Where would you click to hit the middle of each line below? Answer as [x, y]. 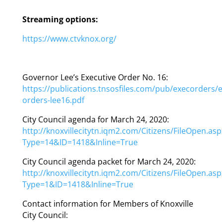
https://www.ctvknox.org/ [69, 38]
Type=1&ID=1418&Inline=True [78, 184]
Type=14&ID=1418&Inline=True [80, 142]
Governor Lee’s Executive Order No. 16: [96, 77]
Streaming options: [60, 19]
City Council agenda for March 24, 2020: [95, 119]
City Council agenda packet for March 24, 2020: [109, 161]
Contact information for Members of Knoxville [108, 203]
